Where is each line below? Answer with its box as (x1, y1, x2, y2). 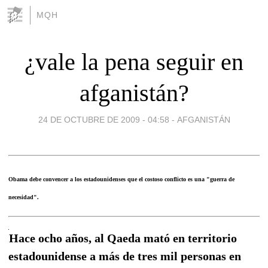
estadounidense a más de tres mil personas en (8, 249, 241, 263)
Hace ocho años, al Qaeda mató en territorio (9, 231, 237, 245)
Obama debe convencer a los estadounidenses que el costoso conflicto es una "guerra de (8, 175, 234, 182)
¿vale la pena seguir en (25, 48, 243, 75)
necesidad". (8, 193, 39, 200)
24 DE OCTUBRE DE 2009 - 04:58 (38, 114, 169, 124)
